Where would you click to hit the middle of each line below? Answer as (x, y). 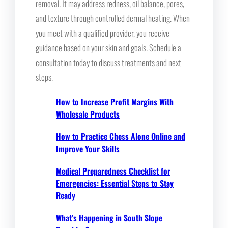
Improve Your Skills (88, 148)
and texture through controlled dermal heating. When (113, 18)
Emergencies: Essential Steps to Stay (115, 183)
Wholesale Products (88, 114)
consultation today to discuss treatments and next (108, 62)
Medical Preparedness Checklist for (113, 171)
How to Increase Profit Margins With (115, 102)
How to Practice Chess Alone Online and (121, 136)
